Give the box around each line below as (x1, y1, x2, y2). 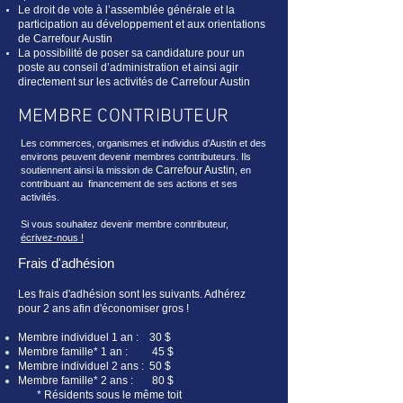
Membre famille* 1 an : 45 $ (18, 345, 174, 358)
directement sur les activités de (18, 76, 171, 88)
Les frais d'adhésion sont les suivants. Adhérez (18, 288, 246, 300)
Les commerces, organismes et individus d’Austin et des (21, 138, 266, 148)
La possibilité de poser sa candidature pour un (18, 47, 245, 59)
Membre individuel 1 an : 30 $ (18, 331, 171, 344)
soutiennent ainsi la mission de (21, 165, 156, 175)
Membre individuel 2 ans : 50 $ (18, 360, 171, 372)
